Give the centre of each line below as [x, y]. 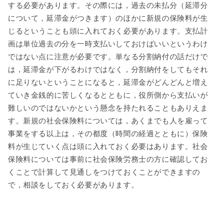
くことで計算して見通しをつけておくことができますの [104, 172]
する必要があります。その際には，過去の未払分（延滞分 [108, 5]
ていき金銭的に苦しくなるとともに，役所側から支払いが [108, 95]
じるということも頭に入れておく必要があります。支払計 [108, 31]
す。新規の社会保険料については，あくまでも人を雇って [108, 121]
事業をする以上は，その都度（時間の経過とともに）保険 [108, 133]
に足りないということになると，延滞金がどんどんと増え [108, 82]
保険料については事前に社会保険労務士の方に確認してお [108, 159]
